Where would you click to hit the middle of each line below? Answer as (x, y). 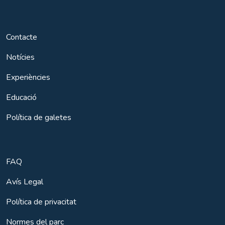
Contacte (22, 37)
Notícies (20, 57)
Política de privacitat (41, 202)
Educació (21, 97)
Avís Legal (25, 182)
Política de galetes (39, 117)
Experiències (28, 77)
